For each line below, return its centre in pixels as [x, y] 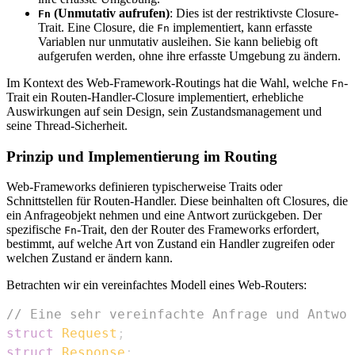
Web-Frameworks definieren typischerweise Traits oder [144, 187]
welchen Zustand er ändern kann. [90, 258]
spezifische [35, 230]
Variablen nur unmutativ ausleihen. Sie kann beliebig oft [178, 41]
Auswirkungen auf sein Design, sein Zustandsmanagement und [164, 111]
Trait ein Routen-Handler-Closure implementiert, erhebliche [155, 97]
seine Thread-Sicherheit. [67, 125]
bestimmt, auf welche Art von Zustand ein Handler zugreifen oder [170, 244]
